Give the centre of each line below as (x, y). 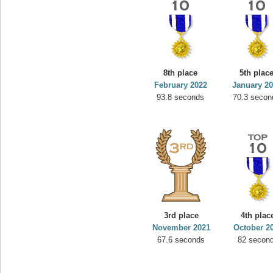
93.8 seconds (181, 97)
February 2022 (181, 85)
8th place (181, 73)
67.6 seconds (181, 240)
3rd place (181, 215)
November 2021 (181, 228)
